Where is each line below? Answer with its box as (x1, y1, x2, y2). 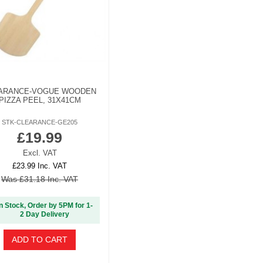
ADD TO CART (11, 235, 68, 245)
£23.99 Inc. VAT (12, 161, 67, 170)
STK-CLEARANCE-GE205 (2, 119, 77, 126)
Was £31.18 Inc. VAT (1, 174, 78, 184)
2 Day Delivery (20, 210, 69, 219)
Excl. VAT (22, 148, 57, 157)
